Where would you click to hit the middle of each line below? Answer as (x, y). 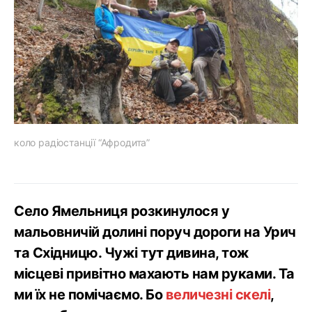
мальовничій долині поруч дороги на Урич (155, 232)
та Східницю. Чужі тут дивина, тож (132, 252)
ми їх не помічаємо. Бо (90, 294)
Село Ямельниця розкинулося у (122, 211)
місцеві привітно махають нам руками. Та (154, 273)
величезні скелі (218, 294)
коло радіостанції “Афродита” (82, 142)
